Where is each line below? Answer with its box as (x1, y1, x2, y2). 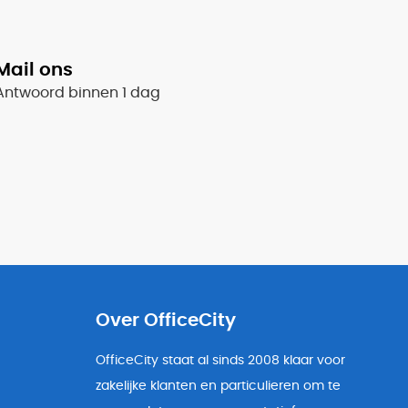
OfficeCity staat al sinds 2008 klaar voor (95, 353, 345, 367)
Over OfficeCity (95, 311, 236, 330)
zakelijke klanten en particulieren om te (95, 379, 341, 393)
